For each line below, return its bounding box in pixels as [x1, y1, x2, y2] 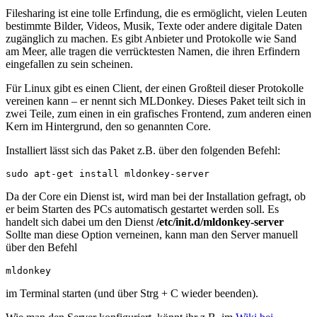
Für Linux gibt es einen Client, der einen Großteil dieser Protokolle [6, 81, 304, 94]
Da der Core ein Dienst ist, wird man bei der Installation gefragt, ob [6, 190, 306, 202]
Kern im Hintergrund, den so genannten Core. [6, 120, 211, 132]
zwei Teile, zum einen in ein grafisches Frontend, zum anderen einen [6, 107, 311, 120]
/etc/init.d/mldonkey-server [156, 215, 284, 228]
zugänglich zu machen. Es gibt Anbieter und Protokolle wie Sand [6, 32, 296, 45]
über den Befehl [6, 241, 77, 253]
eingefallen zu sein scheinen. [6, 57, 133, 70]
